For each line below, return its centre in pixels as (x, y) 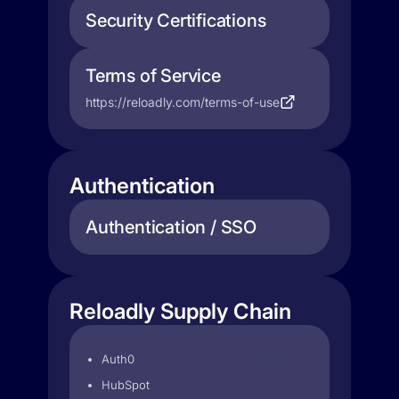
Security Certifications (176, 20)
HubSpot (126, 385)
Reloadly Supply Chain (180, 311)
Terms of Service (153, 76)
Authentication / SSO (171, 227)
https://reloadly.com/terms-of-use (183, 102)
